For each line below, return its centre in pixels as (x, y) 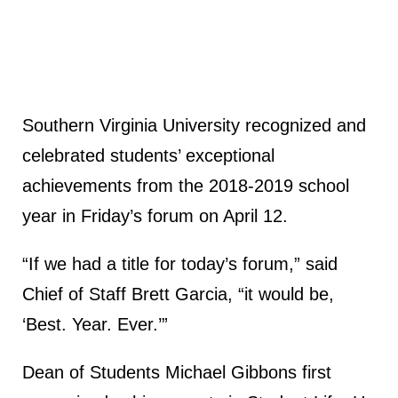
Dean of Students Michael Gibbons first (177, 372)
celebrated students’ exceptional (148, 155)
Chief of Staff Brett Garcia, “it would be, (178, 294)
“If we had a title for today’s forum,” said (180, 263)
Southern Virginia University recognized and (194, 125)
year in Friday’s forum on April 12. (155, 215)
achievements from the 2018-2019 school (186, 185)
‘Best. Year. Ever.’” (95, 324)
